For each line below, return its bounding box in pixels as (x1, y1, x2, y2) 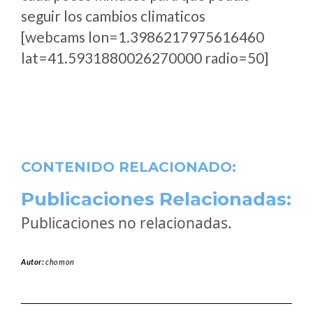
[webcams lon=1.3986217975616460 (21, 28, 264, 45)
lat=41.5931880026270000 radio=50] (21, 49, 268, 66)
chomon (45, 257, 75, 266)
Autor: (21, 257, 46, 266)
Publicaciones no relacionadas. (21, 213, 232, 233)
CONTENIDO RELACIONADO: (21, 159, 236, 175)
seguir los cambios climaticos (21, 7, 205, 24)
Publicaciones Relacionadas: (21, 188, 291, 210)
